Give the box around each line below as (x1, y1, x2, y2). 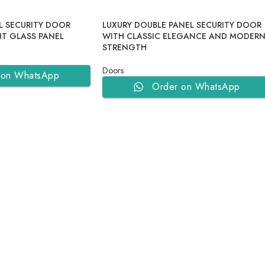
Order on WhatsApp (152, 80, 240, 93)
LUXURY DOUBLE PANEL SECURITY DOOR (102, 19, 261, 31)
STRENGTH (102, 41, 147, 53)
